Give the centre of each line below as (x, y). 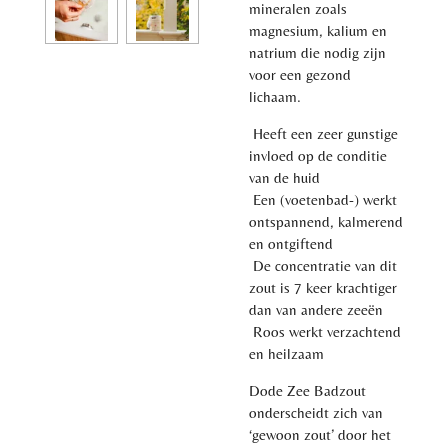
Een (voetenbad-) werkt (325, 199)
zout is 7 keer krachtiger (323, 287)
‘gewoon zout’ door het (320, 434)
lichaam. (275, 96)
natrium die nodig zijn (317, 52)
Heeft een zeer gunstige (325, 133)
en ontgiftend (291, 243)
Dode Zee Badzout (307, 390)
